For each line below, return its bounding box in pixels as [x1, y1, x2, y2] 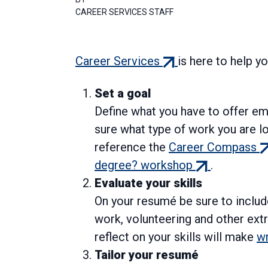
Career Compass [169, 140, 257, 155]
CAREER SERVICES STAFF [75, 7, 173, 17]
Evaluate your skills [95, 176, 202, 191]
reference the [95, 140, 169, 155]
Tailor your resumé [95, 248, 199, 263]
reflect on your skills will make [95, 230, 257, 245]
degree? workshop [95, 158, 193, 173]
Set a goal [95, 86, 151, 101]
